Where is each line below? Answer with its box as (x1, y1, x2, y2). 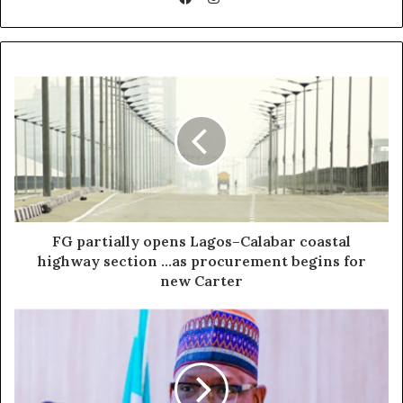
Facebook (188, 10, 252, 28)
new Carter (160, 271, 243, 290)
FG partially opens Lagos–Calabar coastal (52, 231, 351, 250)
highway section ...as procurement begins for (37, 251, 366, 270)
